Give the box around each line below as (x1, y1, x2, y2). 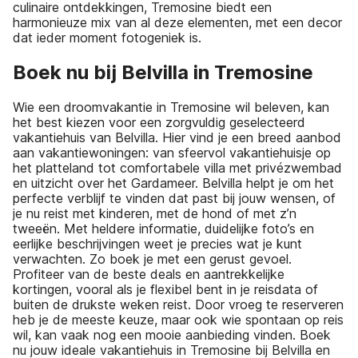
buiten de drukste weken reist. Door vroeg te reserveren (13, 296, 344, 312)
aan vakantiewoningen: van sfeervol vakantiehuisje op (13, 144, 331, 161)
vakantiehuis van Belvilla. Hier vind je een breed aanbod (13, 129, 341, 145)
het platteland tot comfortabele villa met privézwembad (13, 159, 342, 176)
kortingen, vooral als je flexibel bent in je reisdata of (13, 280, 318, 297)
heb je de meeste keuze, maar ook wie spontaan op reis (13, 311, 344, 328)
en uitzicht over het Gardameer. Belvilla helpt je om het (13, 174, 334, 191)
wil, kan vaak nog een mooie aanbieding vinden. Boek (13, 326, 331, 343)
